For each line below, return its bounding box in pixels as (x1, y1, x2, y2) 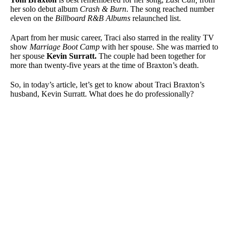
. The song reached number (126, 5, 214, 14)
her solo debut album (10, 5, 80, 14)
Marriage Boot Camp (30, 42, 100, 52)
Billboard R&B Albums (55, 14, 132, 23)
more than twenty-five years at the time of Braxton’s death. (10, 61, 199, 70)
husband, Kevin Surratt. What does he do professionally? (10, 89, 194, 99)
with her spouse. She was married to (100, 42, 218, 52)
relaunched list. (132, 14, 181, 23)
